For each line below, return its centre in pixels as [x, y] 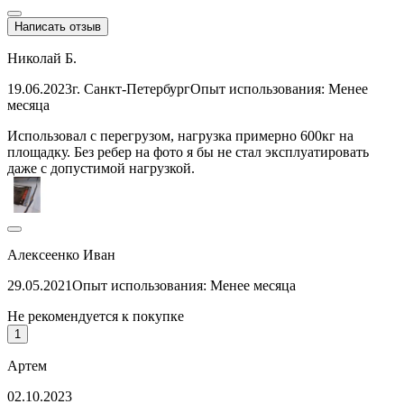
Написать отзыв [58, 26]
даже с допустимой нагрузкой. [101, 168]
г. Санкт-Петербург [131, 88]
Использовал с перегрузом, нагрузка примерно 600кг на [180, 135]
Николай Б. [42, 58]
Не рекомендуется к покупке [96, 316]
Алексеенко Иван [61, 254]
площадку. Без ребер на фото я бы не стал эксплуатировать [188, 151]
